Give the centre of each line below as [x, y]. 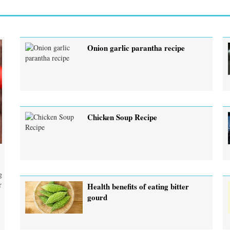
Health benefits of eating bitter [138, 186]
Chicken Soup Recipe [122, 117]
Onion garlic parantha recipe [136, 47]
